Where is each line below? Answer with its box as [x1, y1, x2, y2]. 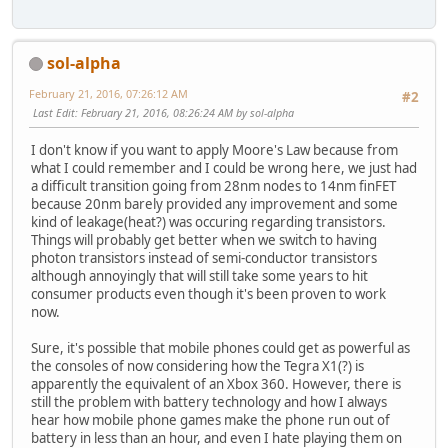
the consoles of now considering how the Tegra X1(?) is [31, 357, 364, 376]
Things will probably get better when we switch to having [31, 231, 377, 250]
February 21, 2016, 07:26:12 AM [29, 85, 188, 101]
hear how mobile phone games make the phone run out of [31, 411, 390, 430]
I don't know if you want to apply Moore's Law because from [31, 141, 398, 160]
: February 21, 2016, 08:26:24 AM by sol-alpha [75, 104, 294, 120]
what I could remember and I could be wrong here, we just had [31, 159, 417, 178]
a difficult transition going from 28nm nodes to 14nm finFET [31, 177, 396, 196]
